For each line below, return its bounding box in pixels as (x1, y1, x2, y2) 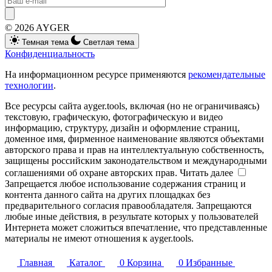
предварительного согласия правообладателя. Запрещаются (5, 200, 251, 211)
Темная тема (22, 37, 69, 47)
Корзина (127, 257, 161, 268)
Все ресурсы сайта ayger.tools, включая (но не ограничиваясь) (5, 100, 259, 111)
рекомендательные (188, 69, 265, 80)
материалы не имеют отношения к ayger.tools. (5, 233, 194, 243)
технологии (5, 80, 53, 90)
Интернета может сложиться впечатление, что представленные (5, 222, 267, 233)
